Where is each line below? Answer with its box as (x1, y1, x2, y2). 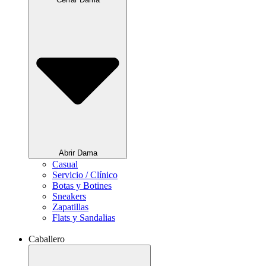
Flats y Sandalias (52, 212, 115, 223)
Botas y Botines (52, 180, 112, 191)
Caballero (28, 233, 65, 244)
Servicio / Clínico (52, 169, 118, 180)
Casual (52, 159, 78, 169)
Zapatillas (52, 201, 88, 212)
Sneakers (52, 191, 86, 201)
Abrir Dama (58, 148, 97, 157)
